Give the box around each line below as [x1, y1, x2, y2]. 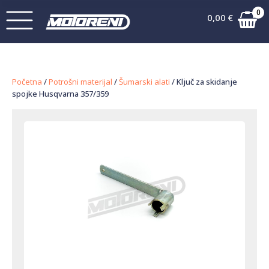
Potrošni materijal [49, 76, 112, 87]
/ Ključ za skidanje [170, 76, 237, 87]
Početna [12, 76, 42, 87]
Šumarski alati [119, 76, 170, 87]
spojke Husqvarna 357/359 [12, 88, 109, 99]
